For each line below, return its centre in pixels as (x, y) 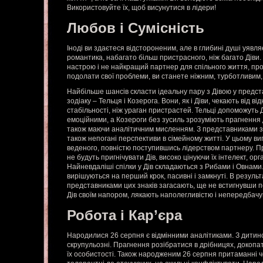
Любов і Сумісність (136, 28)
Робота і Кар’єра (124, 215)
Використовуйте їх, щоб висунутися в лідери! (141, 8)
